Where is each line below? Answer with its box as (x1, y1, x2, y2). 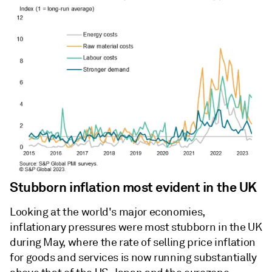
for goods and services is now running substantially (10, 251, 257, 265)
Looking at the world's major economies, (10, 205, 205, 219)
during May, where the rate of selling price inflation (10, 236, 256, 250)
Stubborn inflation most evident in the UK (10, 178, 257, 196)
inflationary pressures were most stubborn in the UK (10, 220, 262, 234)
